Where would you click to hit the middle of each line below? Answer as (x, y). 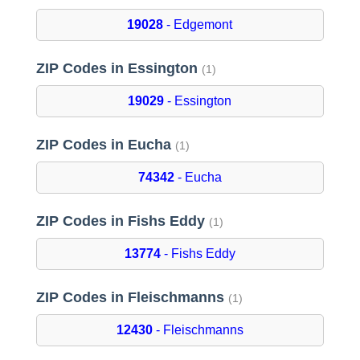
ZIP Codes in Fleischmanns (132, 298)
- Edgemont (198, 25)
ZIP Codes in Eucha (105, 145)
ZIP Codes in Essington (119, 69)
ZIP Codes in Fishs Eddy (122, 221)
